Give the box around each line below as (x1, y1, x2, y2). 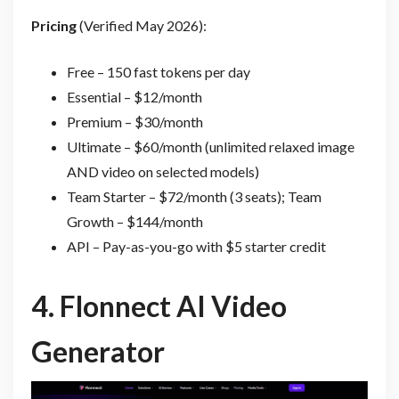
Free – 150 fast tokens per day (66, 63, 250, 81)
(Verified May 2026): (76, 17, 207, 35)
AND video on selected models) (66, 163, 259, 181)
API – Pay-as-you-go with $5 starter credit (66, 238, 326, 256)
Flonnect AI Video (59, 288, 287, 323)
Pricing (30, 17, 77, 35)
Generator (30, 333, 165, 369)
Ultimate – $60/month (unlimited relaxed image (66, 138, 354, 156)
